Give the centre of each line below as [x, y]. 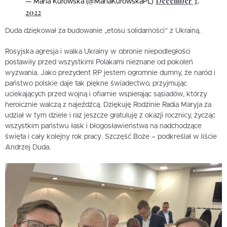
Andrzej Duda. [28, 147]
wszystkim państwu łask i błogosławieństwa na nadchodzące [103, 126]
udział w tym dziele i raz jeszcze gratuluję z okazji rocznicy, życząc [110, 115]
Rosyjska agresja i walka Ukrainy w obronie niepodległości [98, 51]
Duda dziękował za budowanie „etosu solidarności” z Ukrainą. [103, 31]
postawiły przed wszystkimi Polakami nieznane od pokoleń [99, 62]
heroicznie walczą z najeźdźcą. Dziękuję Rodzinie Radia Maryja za [108, 105]
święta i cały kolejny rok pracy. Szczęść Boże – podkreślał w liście [111, 137]
